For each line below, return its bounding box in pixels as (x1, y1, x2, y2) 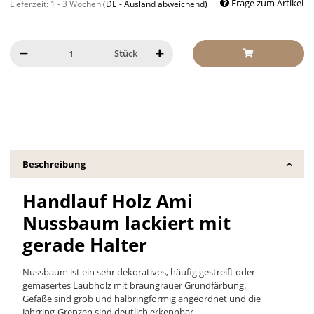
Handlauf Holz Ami (22, 188, 193, 214)
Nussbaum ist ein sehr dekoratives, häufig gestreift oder (22, 265, 255, 278)
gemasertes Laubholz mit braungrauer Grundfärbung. (22, 278, 246, 292)
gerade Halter (22, 231, 147, 257)
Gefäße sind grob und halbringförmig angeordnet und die (22, 292, 261, 305)
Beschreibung (22, 157, 86, 170)
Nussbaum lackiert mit (22, 210, 231, 235)
